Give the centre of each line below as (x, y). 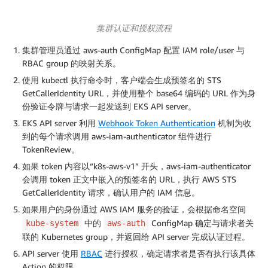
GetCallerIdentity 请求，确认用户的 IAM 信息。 (111, 193)
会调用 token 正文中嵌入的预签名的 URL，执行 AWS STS (129, 179)
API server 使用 (51, 254)
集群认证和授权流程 (134, 28)
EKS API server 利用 (60, 123)
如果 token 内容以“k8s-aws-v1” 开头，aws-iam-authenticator (136, 166)
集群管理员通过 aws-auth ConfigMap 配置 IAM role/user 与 (133, 50)
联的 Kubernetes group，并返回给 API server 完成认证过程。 (136, 237)
